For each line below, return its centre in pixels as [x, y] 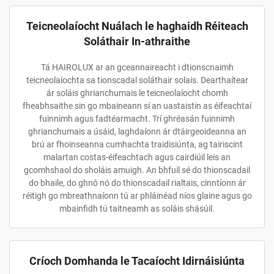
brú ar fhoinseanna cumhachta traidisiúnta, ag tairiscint [137, 144]
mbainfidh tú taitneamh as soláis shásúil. [137, 209]
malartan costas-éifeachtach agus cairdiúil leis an [137, 157]
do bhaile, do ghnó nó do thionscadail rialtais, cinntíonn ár [137, 183]
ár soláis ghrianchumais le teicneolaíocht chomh [137, 93]
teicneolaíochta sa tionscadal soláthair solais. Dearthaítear [137, 80]
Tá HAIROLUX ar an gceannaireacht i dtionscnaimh [137, 67]
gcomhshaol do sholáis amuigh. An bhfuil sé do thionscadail [137, 170]
